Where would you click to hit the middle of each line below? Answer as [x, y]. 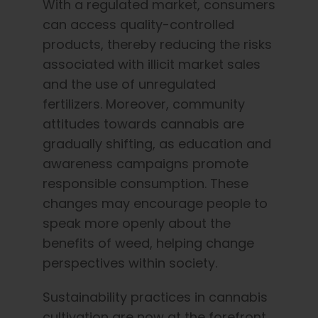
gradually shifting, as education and [157, 143]
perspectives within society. [130, 263]
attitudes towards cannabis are [143, 124]
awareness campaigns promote [146, 163]
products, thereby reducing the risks [157, 44]
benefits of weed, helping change [148, 243]
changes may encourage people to [155, 203]
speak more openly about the [137, 223]
